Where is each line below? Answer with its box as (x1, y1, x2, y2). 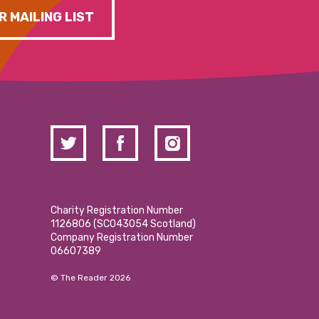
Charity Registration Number (51, 204, 183, 217)
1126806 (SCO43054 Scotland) (51, 218, 196, 231)
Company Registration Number (51, 231, 193, 244)
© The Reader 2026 (51, 273, 130, 283)
